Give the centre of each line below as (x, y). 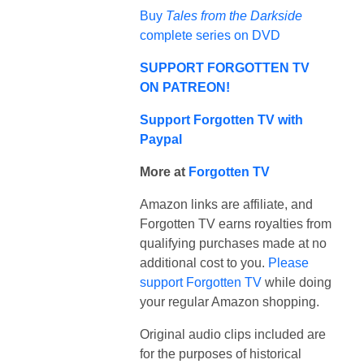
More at (164, 171)
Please (288, 262)
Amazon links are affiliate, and (226, 204)
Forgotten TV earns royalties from (236, 223)
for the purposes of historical (221, 353)
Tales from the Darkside (234, 15)
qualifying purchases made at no (233, 243)
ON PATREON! (185, 87)
